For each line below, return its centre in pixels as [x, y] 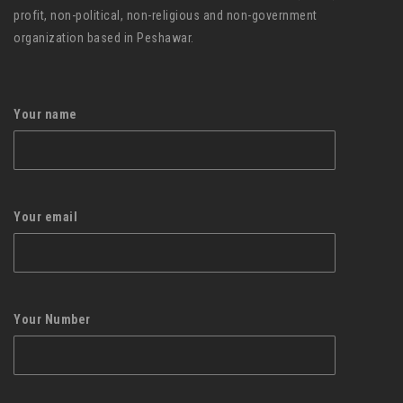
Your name [45, 114]
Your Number [52, 319]
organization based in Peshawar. [104, 37]
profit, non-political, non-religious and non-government [166, 15]
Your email [45, 216]
